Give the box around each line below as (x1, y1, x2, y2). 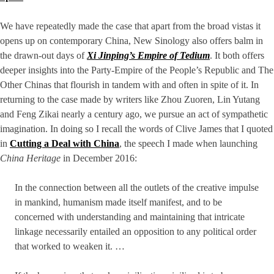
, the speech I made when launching (119, 138, 257, 149)
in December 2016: (61, 153, 137, 164)
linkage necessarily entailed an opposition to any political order (15, 226, 256, 237)
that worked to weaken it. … (15, 241, 125, 252)
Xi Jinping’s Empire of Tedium (87, 50, 210, 61)
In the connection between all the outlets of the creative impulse (15, 182, 259, 193)
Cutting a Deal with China (10, 138, 119, 149)
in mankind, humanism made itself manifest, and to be (15, 197, 222, 208)
